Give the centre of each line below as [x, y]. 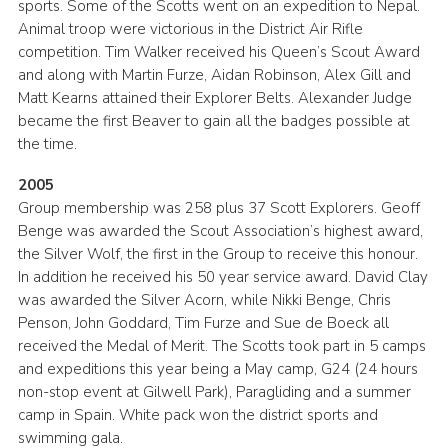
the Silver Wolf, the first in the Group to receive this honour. [217, 254]
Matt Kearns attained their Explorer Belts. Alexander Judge [214, 98]
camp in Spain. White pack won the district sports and [197, 415]
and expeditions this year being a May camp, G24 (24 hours [217, 369]
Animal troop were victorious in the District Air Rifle [190, 29]
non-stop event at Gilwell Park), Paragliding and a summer [214, 392]
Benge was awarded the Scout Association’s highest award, [220, 231]
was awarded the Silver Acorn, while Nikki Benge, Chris [204, 300]
